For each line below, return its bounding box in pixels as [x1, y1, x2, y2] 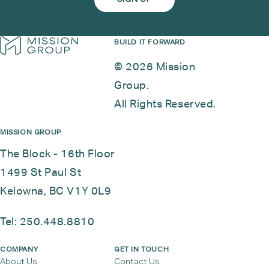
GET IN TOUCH [114, 244, 169, 253]
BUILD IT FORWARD [114, 37, 186, 46]
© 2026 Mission [114, 59, 196, 73]
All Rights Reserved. [114, 97, 216, 110]
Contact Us [114, 256, 160, 267]
